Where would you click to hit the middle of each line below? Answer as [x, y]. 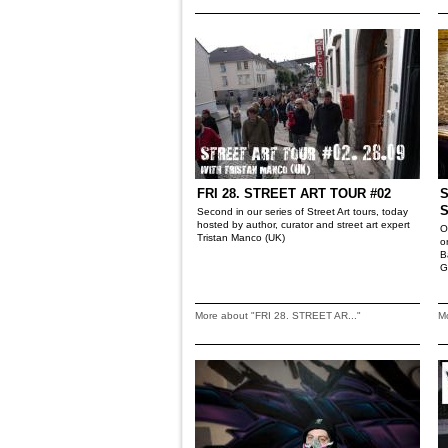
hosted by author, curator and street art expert [303, 224]
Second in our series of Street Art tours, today [302, 211]
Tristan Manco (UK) [241, 237]
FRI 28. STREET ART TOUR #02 [294, 193]
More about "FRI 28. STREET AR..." [278, 315]
